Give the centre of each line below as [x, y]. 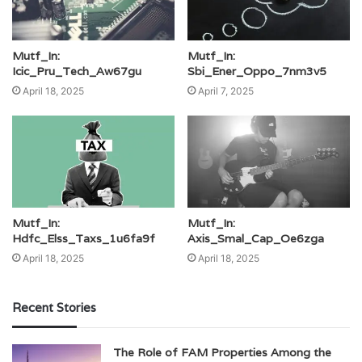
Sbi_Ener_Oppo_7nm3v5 [257, 72]
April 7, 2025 [226, 91]
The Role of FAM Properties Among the [222, 352]
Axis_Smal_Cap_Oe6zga [256, 238]
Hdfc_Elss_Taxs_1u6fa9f [84, 238]
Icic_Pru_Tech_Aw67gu [77, 72]
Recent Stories [54, 307]
